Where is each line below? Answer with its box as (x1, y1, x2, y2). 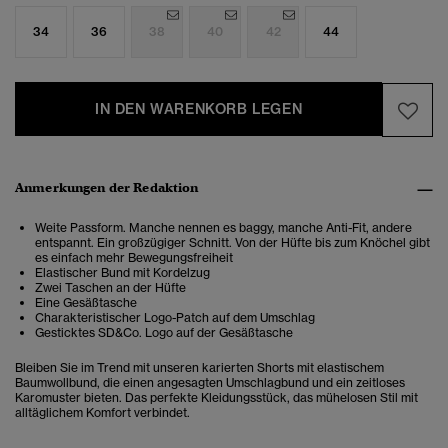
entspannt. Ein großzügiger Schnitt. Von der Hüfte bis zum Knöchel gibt (35, 235, 430, 251)
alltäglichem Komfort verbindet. (15, 405, 190, 421)
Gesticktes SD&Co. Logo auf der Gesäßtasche (35, 325, 293, 341)
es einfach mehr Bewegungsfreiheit (35, 250, 233, 266)
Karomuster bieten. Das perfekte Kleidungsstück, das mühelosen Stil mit (15, 390, 418, 406)
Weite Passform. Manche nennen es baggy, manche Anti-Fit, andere (35, 220, 412, 236)
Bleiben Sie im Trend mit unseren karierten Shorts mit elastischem (15, 360, 384, 376)
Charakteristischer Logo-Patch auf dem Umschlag (35, 310, 315, 326)
